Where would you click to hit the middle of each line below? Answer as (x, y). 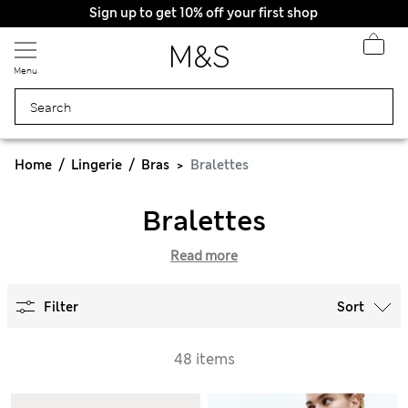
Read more (204, 256)
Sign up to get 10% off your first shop (204, 13)
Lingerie (97, 165)
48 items (204, 359)
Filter (61, 307)
